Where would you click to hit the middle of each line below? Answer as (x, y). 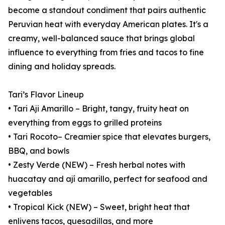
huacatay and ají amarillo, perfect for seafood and (108, 179)
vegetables (30, 193)
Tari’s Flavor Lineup (46, 95)
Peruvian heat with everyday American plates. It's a (108, 24)
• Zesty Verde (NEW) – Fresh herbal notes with (97, 165)
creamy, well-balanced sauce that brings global (101, 38)
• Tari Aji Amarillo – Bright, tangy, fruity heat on (98, 109)
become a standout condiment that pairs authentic (107, 10)
